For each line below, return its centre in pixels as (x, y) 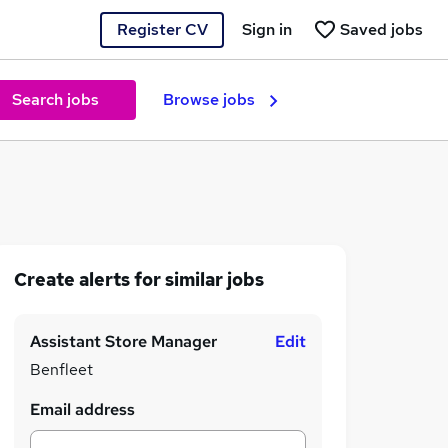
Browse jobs (209, 99)
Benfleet (61, 369)
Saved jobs (381, 29)
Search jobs (55, 99)
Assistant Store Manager (123, 341)
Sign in (267, 29)
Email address (82, 409)
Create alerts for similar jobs (139, 279)
